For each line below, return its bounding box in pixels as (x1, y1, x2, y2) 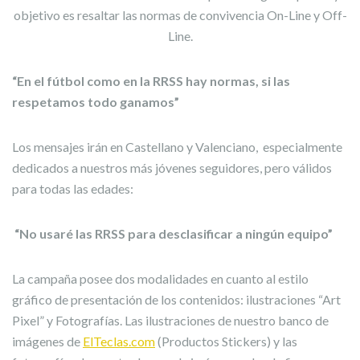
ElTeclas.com (83, 333, 155, 349)
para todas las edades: (12, 181, 133, 196)
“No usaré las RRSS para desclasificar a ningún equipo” (12, 226, 333, 241)
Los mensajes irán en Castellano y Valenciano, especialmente (12, 139, 342, 154)
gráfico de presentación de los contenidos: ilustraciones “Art (12, 292, 341, 307)
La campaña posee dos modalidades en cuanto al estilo (12, 271, 309, 286)
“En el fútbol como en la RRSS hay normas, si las (12, 73, 290, 88)
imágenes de (12, 333, 83, 349)
